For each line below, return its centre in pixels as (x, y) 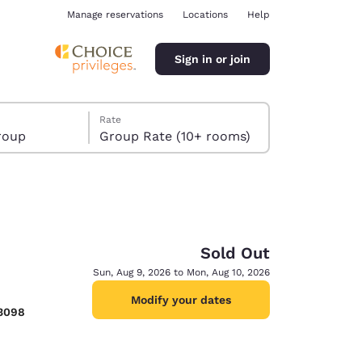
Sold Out (235, 253)
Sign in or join (213, 59)
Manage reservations (115, 15)
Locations (205, 15)
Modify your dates (181, 300)
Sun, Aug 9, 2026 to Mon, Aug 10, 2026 (181, 272)
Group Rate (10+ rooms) (175, 136)
